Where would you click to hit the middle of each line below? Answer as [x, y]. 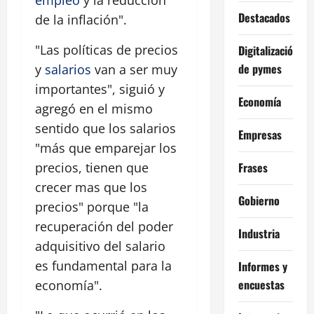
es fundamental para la [103, 266]
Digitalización [268, 50]
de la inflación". [81, 20]
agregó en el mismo [94, 109]
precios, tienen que [92, 168]
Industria [259, 233]
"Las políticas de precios [107, 50]
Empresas [260, 134]
